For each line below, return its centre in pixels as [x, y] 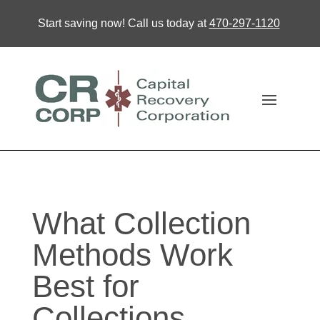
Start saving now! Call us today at [123, 23]
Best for [85, 286]
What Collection [141, 223]
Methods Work [132, 255]
